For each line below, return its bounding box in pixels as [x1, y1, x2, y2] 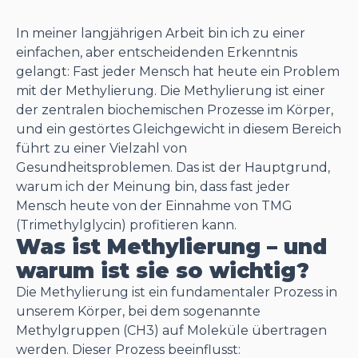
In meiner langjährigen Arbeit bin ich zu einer [16, 26, 305, 41]
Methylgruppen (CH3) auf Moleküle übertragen [16, 323, 327, 338]
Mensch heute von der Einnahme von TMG [16, 198, 292, 213]
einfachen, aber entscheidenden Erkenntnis [16, 45, 297, 60]
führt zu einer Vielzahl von [16, 141, 187, 156]
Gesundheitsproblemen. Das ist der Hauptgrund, [16, 160, 330, 175]
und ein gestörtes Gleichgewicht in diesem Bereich [16, 121, 341, 137]
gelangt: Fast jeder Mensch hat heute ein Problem [16, 64, 340, 79]
